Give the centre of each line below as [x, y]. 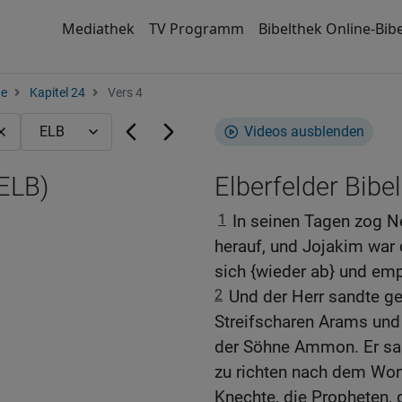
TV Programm [196, 29]
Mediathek [98, 29]
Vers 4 [124, 93]
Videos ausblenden [304, 131]
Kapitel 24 [57, 93]
